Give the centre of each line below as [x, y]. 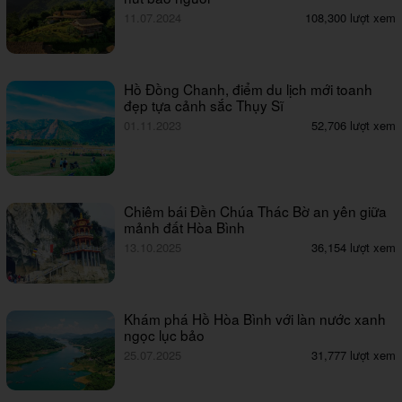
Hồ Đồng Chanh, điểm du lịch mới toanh [249, 88]
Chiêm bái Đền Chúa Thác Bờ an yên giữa [256, 211]
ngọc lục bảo [165, 334]
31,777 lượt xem [354, 354]
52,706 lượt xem [354, 125]
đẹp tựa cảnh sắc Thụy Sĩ [204, 105]
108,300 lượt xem [350, 18]
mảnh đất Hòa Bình [185, 227]
